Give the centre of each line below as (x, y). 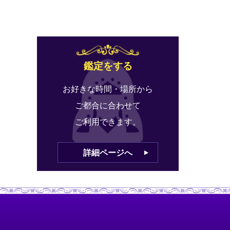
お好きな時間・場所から (108, 89)
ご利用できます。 (108, 122)
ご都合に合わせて (108, 105)
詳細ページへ (108, 152)
